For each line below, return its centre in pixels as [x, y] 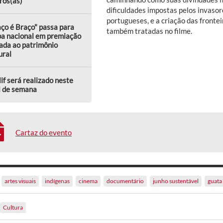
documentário [125, 181]
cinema [88, 181]
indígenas [57, 181]
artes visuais [20, 181]
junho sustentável [176, 181]
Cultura [13, 207]
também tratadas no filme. [149, 31]
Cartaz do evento [44, 132]
